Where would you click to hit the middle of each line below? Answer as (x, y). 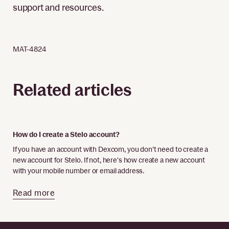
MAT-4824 (29, 49)
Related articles (72, 90)
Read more (34, 193)
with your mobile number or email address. (79, 171)
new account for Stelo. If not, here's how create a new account (109, 160)
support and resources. (58, 7)
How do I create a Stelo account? (66, 135)
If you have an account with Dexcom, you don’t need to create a (110, 150)
